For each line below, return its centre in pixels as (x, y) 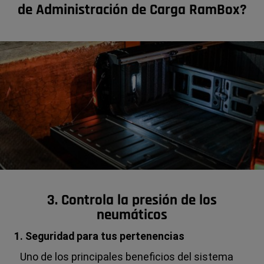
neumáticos (132, 215)
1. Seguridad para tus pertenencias (100, 236)
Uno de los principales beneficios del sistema (127, 256)
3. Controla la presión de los (132, 200)
